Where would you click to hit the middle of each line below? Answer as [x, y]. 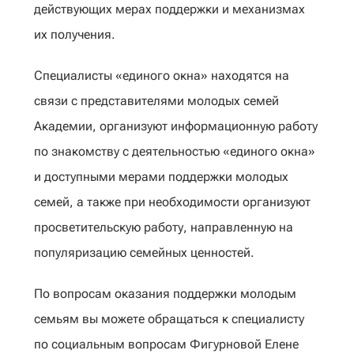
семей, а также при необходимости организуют [172, 202]
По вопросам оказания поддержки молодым [165, 294]
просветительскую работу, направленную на [164, 227]
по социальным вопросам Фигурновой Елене [166, 344]
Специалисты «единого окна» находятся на [162, 75]
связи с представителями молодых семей [156, 101]
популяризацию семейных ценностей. [146, 252]
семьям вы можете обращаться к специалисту [169, 319]
